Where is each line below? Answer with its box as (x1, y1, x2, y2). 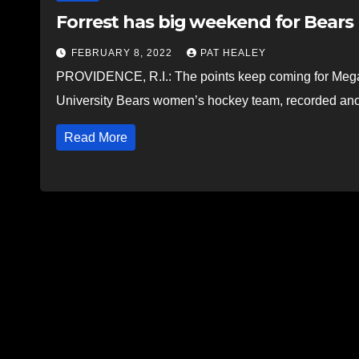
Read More (64, 130, 127, 144)
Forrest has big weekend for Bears (56, 10, 353, 33)
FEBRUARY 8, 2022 (71, 46, 175, 58)
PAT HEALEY (200, 46, 266, 58)
